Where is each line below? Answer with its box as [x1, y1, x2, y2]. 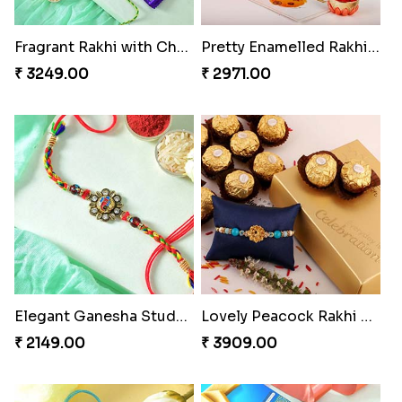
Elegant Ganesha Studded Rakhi [175, 307, 188, 327]
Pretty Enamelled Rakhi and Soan [367, 38, 380, 57]
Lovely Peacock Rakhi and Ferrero [360, 307, 372, 327]
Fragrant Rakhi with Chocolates [176, 38, 188, 57]
